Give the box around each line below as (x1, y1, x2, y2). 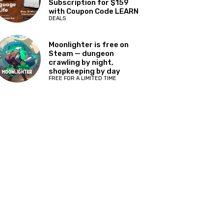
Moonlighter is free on (49, 40, 129, 49)
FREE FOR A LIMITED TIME (49, 75, 117, 82)
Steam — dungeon (49, 49, 114, 58)
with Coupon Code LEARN (49, 7, 139, 16)
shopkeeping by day (49, 66, 121, 76)
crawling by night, (49, 57, 114, 67)
